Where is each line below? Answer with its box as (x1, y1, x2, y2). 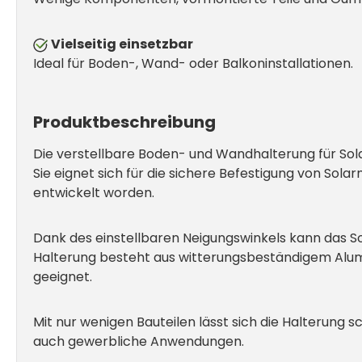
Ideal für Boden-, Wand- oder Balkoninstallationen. (33, 54, 353, 73)
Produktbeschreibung (33, 111, 216, 133)
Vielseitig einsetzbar (51, 35, 193, 53)
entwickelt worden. (33, 183, 154, 202)
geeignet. (33, 267, 92, 286)
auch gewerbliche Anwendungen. (33, 332, 244, 351)
